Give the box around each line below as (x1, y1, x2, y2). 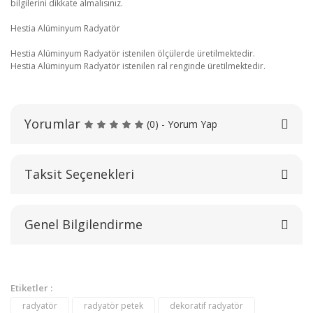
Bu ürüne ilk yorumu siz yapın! (93, 170, 220, 184)
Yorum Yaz (135, 217, 178, 229)
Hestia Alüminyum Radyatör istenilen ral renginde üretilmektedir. (10, 60, 265, 73)
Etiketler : (10, 282, 52, 295)
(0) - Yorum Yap (147, 117, 217, 131)
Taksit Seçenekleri (24, 166, 134, 183)
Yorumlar (24, 115, 80, 133)
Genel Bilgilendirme (24, 216, 143, 233)
